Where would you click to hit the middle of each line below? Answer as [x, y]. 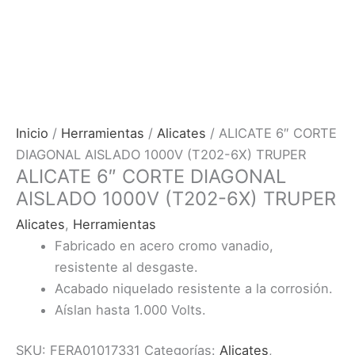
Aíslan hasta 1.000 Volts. [131, 309]
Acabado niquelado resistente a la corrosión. [194, 288]
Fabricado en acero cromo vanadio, [164, 245]
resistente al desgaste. [127, 267]
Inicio [32, 133]
